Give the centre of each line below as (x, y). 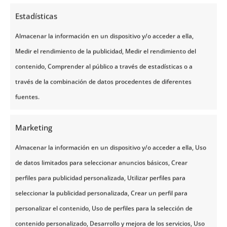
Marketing (34, 127)
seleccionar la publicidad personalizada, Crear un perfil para (101, 193)
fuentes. (27, 97)
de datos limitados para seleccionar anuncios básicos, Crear (101, 162)
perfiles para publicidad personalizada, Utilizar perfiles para (100, 178)
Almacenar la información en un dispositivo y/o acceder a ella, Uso (111, 147)
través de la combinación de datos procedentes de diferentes (103, 81)
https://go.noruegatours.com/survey (119, 11)
